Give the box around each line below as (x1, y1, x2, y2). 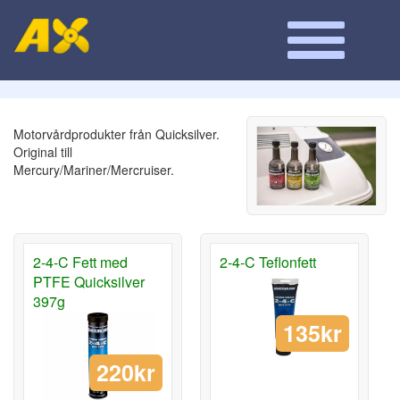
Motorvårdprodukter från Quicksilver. (13, 125, 220, 143)
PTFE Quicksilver (33, 271, 145, 293)
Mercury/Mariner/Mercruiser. (13, 161, 174, 179)
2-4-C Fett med (33, 252, 128, 273)
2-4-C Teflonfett (220, 252, 316, 273)
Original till (13, 143, 72, 161)
